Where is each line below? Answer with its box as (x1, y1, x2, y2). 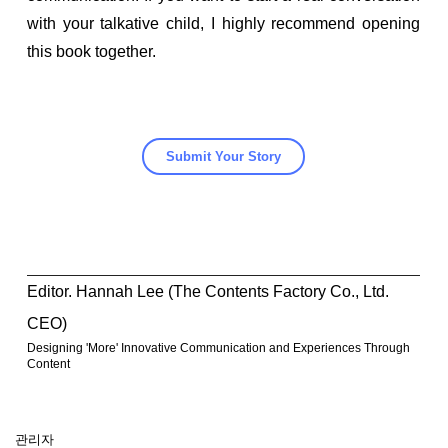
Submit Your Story (166, 149, 281, 164)
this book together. (27, 43, 156, 60)
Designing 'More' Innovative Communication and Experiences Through (27, 341, 410, 355)
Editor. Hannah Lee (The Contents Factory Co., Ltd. (27, 283, 389, 300)
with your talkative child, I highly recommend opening (27, 15, 420, 32)
